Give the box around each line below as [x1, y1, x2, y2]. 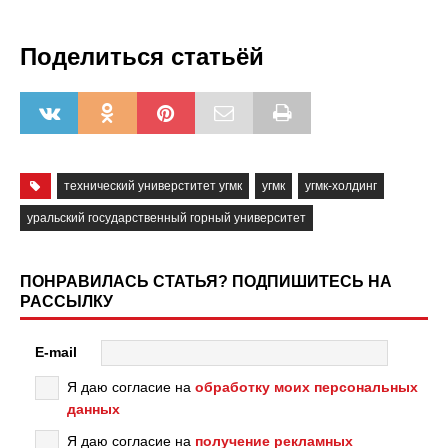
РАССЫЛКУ [20, 293, 113, 311]
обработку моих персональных [195, 379, 418, 396]
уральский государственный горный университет [27, 211, 306, 226]
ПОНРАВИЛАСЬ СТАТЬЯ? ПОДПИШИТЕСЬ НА [20, 273, 392, 291]
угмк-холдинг [304, 179, 377, 194]
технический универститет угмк [63, 179, 242, 194]
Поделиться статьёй [20, 43, 264, 71]
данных [67, 401, 120, 418]
